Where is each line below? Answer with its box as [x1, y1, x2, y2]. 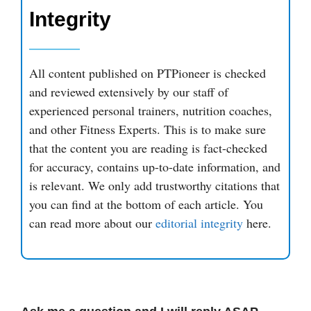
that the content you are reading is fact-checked [29, 139, 267, 156]
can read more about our [29, 214, 155, 231]
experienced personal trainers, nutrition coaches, [29, 101, 272, 119]
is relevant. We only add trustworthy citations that [29, 176, 280, 194]
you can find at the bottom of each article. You [29, 195, 263, 212]
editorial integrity [155, 214, 243, 231]
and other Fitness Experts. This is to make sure [29, 120, 266, 137]
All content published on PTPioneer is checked [29, 64, 266, 81]
